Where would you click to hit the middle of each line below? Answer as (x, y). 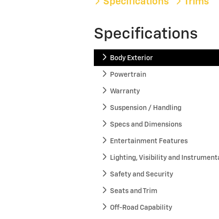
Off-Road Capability (141, 208)
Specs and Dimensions (146, 124)
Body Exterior (132, 58)
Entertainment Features (149, 141)
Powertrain (128, 75)
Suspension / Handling (146, 108)
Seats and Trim (134, 191)
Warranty (125, 91)
